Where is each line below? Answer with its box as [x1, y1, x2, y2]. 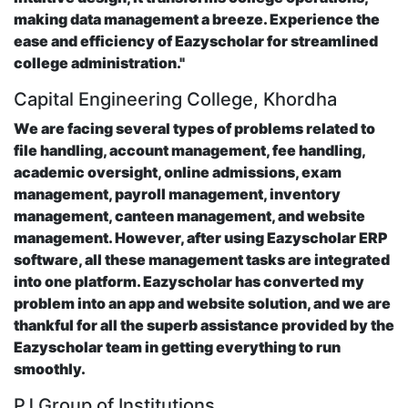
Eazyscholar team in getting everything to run [14, 338, 341, 357]
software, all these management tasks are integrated [14, 250, 390, 270]
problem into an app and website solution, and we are [14, 294, 391, 313]
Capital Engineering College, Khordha [14, 88, 337, 111]
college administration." [14, 54, 185, 73]
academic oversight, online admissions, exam [14, 163, 342, 182]
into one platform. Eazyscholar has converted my [14, 272, 364, 291]
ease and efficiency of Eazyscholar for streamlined [14, 32, 378, 51]
